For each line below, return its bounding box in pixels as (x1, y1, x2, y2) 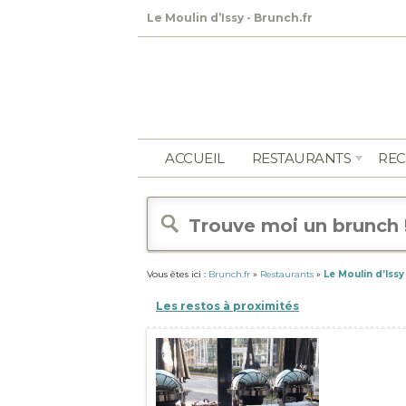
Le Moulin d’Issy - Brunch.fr (147, 11, 313, 24)
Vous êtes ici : (147, 268, 208, 280)
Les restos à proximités (156, 299, 299, 313)
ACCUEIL (165, 150, 225, 167)
